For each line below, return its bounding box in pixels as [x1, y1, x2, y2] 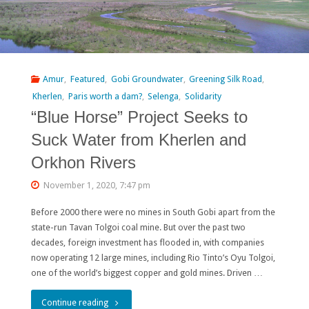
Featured [70, 74, 105, 85]
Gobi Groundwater [110, 74, 183, 85]
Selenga [148, 91, 179, 102]
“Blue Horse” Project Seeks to [30, 108, 248, 127]
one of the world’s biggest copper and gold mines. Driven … [30, 268, 263, 279]
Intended [107, 40, 142, 51]
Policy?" [107, 66, 137, 77]
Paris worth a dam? [68, 91, 142, 102]
